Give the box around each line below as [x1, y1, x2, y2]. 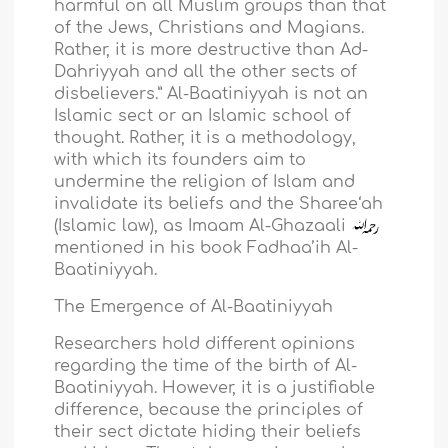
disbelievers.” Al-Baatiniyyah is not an [54, 84, 369, 103]
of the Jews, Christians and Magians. [54, 18, 365, 37]
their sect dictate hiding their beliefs [54, 422, 362, 441]
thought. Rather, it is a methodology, [54, 128, 357, 147]
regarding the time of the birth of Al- [54, 356, 358, 375]
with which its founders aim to [54, 150, 307, 169]
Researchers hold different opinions [54, 334, 356, 353]
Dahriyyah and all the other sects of [54, 62, 358, 81]
